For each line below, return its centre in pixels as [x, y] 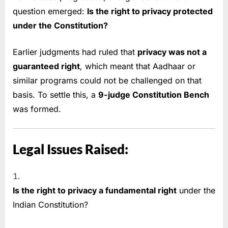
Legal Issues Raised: [70, 149]
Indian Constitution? [50, 205]
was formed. [37, 109]
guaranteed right [46, 66]
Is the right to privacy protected [150, 11]
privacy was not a [172, 52]
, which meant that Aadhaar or [138, 66]
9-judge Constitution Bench [154, 95]
